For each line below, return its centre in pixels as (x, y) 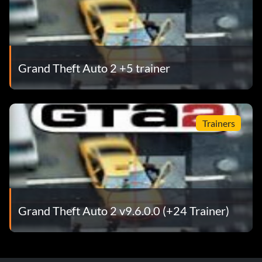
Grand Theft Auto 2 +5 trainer (94, 68)
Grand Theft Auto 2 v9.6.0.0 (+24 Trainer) (124, 210)
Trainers (218, 123)
